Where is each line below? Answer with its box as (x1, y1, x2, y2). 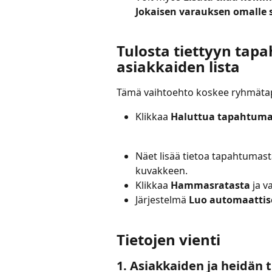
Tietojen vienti (117, 229, 220, 250)
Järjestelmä (135, 193, 189, 207)
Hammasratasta (171, 178, 250, 192)
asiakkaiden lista (117, 56, 240, 76)
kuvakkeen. (135, 163, 188, 177)
